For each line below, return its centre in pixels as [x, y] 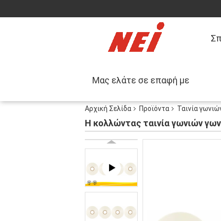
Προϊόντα [154, 109]
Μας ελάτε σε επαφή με [141, 80]
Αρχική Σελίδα [108, 109]
